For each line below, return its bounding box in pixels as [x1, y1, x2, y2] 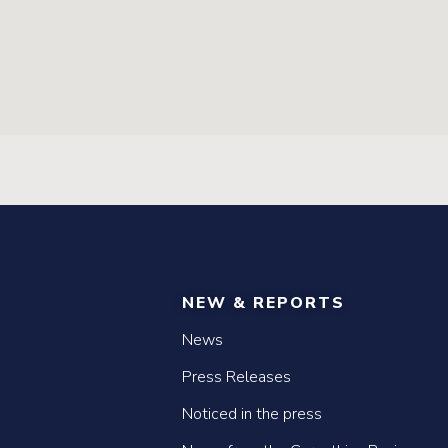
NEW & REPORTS [182, 292, 345, 314]
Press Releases [182, 366, 291, 388]
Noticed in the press [182, 403, 322, 425]
